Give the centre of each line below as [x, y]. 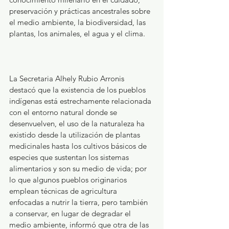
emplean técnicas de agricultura [64, 191]
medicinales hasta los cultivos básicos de [79, 146]
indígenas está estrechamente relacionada [81, 101]
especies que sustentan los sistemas [70, 157]
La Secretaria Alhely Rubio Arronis [68, 78]
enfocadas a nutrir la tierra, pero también [79, 202]
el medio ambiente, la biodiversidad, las [78, 22]
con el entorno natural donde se [64, 112]
